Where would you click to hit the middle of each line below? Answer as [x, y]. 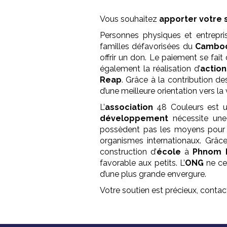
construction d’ [128, 152]
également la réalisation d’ [150, 69]
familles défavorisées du [148, 47]
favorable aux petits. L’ [142, 163]
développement [134, 119]
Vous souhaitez [130, 19]
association [129, 107]
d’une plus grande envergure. [153, 174]
